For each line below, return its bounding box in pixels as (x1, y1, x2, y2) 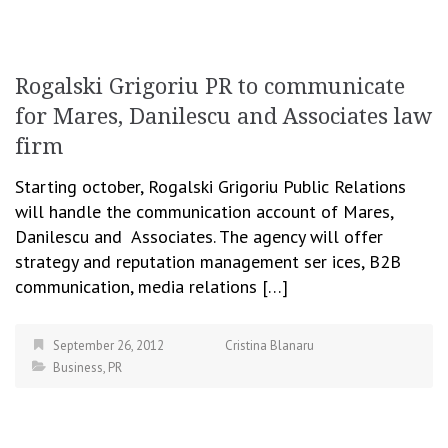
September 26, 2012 (53, 337, 164, 354)
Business (53, 359, 103, 376)
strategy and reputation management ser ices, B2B (15, 250, 401, 273)
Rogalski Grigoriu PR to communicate (15, 74, 405, 99)
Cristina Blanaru (225, 337, 314, 354)
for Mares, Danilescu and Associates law (15, 104, 432, 129)
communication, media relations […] (15, 275, 288, 298)
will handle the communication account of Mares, (15, 200, 393, 223)
